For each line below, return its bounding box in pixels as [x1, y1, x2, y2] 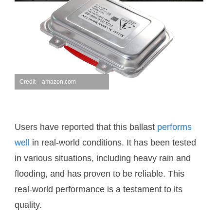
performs [157, 122, 192, 132]
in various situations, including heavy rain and [15, 153, 191, 163]
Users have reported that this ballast [15, 122, 157, 132]
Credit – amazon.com [19, 78, 76, 86]
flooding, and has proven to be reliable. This [15, 169, 184, 179]
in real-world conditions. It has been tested [30, 138, 196, 148]
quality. [15, 200, 42, 210]
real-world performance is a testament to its [15, 184, 182, 195]
